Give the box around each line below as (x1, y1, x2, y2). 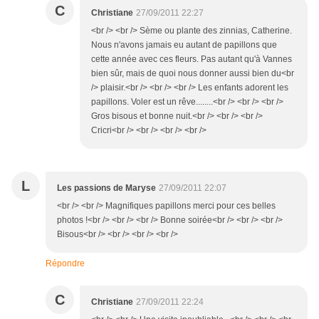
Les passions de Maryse (57, 183, 156, 194)
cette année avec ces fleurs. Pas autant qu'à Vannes (91, 54, 292, 65)
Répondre (46, 258, 85, 269)
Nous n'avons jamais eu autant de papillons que (91, 40, 277, 51)
